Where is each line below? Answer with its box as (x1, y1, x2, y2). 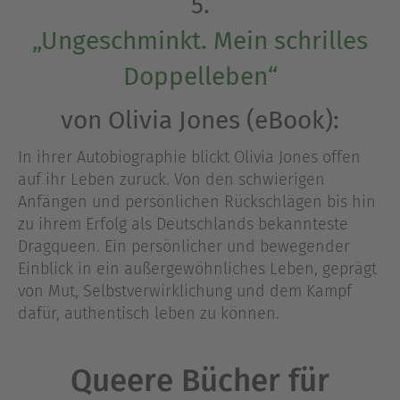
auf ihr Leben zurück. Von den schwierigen (18, 170, 325, 190)
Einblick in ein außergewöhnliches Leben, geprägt (18, 259, 377, 279)
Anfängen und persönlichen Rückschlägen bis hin (18, 192, 376, 212)
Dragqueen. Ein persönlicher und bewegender (18, 237, 350, 257)
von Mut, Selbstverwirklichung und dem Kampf (18, 281, 352, 302)
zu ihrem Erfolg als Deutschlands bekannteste (18, 214, 348, 235)
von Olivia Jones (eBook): (61, 105, 339, 136)
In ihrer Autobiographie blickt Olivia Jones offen (18, 147, 361, 168)
